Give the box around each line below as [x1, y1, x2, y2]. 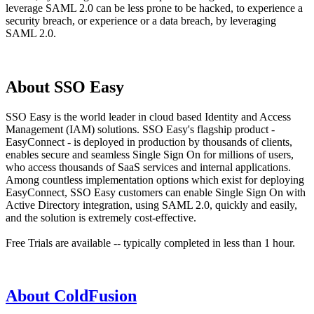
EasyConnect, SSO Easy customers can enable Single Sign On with [6, 186, 306, 198]
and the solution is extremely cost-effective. [6, 211, 196, 224]
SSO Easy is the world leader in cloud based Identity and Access [6, 110, 291, 123]
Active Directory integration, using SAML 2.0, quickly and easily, [6, 198, 297, 211]
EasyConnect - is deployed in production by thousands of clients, [6, 135, 292, 148]
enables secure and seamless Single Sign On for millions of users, [6, 148, 294, 161]
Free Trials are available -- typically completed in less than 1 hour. [6, 236, 295, 249]
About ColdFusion [6, 287, 137, 306]
